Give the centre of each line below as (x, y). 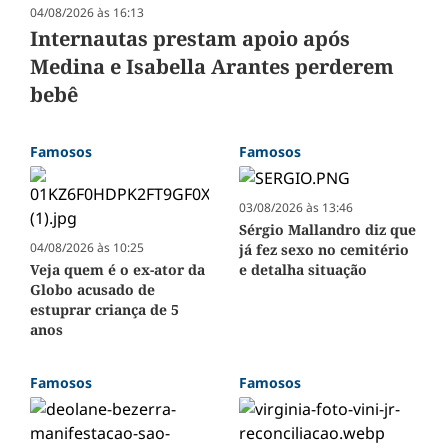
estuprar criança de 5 (104, 309)
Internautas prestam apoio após (190, 38)
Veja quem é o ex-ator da (117, 269)
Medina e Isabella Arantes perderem (212, 66)
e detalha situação (303, 269)
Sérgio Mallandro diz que (327, 229)
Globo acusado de (92, 289)
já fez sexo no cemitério (324, 249)
